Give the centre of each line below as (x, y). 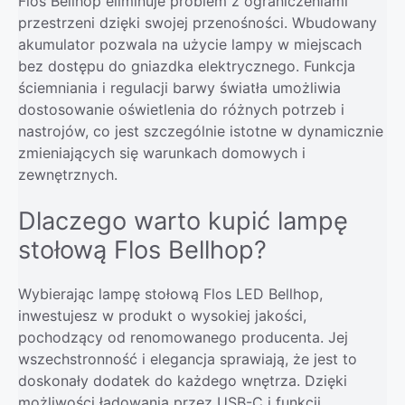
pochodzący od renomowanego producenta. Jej (183, 337)
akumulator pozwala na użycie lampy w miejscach (190, 44)
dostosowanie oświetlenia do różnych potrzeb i (181, 109)
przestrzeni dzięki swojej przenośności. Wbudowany (198, 22)
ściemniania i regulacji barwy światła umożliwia (179, 87)
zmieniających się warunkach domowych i (162, 152)
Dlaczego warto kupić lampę (183, 221)
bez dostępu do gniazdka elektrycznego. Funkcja (187, 66)
